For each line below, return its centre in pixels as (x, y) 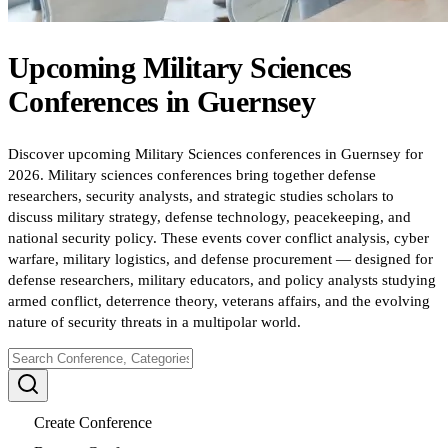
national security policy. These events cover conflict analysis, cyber (218, 237)
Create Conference (93, 422)
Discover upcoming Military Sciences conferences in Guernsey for (215, 153)
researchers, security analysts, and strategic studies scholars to (201, 195)
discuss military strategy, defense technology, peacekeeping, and (209, 216)
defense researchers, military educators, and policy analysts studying (222, 279)
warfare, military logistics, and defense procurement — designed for (220, 258)
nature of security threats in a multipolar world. (154, 321)
